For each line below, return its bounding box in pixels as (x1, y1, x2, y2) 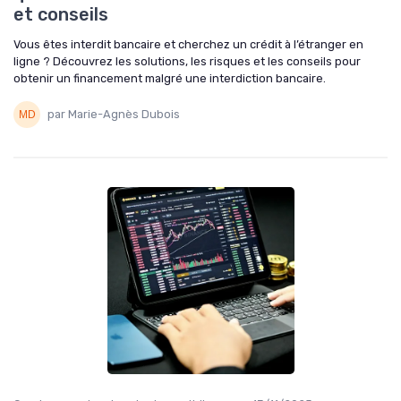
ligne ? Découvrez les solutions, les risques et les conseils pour (13, 54, 361, 68)
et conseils (13, 3, 108, 25)
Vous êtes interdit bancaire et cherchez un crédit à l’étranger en (13, 37, 363, 51)
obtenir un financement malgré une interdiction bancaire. (13, 71, 326, 85)
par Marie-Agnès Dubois (47, 107, 180, 122)
